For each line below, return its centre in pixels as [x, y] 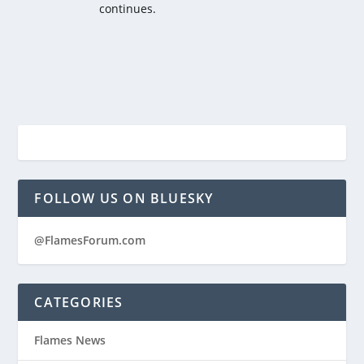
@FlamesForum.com [90, 240]
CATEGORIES [79, 303]
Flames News [70, 340]
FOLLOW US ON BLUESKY [124, 199]
